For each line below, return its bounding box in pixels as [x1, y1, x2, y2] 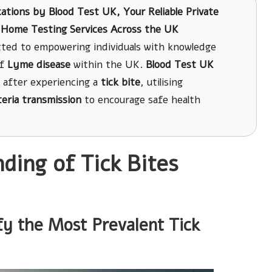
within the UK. [70, 58, 146, 72]
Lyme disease [7, 58, 70, 72]
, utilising [140, 75, 183, 89]
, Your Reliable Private [117, 5, 219, 19]
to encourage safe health [81, 93, 200, 107]
